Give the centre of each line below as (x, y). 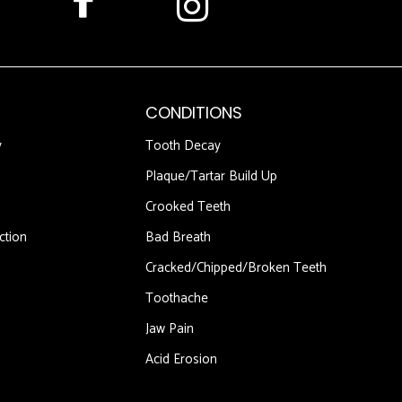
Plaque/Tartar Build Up (211, 177)
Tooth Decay (183, 146)
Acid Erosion (181, 360)
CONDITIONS (194, 113)
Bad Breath (178, 238)
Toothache (177, 299)
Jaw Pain (170, 329)
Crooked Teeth (188, 207)
